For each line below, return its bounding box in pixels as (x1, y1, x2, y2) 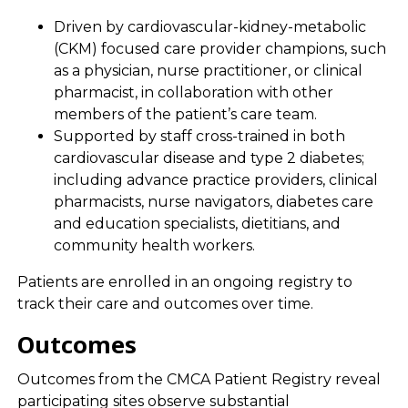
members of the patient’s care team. (53, 105, 317, 123)
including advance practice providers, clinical (53, 170, 378, 189)
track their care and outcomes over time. (16, 294, 313, 312)
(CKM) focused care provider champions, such (53, 39, 386, 57)
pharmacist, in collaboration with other (53, 83, 333, 101)
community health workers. (53, 236, 255, 254)
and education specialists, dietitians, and (53, 214, 341, 232)
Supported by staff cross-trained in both (53, 127, 345, 145)
